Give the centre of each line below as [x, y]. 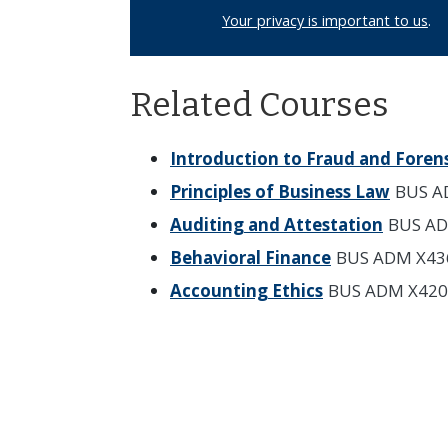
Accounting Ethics [246, 291]
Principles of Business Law [280, 192]
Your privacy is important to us [324, 20]
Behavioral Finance [250, 258]
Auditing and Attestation [276, 225]
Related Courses [259, 105]
